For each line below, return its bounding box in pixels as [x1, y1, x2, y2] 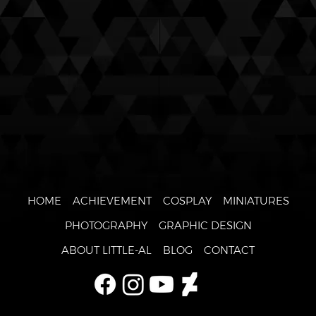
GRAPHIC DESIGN [158, 219, 252, 233]
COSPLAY [162, 194, 212, 208]
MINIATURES [222, 194, 289, 208]
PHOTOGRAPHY [64, 219, 147, 233]
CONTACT [204, 243, 255, 257]
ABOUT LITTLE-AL [61, 243, 152, 257]
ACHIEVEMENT [72, 194, 152, 208]
